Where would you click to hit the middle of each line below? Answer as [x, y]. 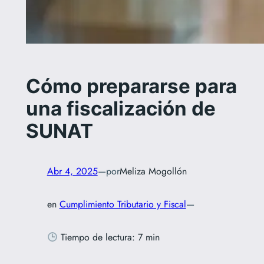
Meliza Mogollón [153, 171]
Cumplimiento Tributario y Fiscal [123, 204]
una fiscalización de [121, 109]
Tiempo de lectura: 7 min [108, 237]
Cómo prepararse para [131, 86]
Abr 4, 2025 [72, 171]
